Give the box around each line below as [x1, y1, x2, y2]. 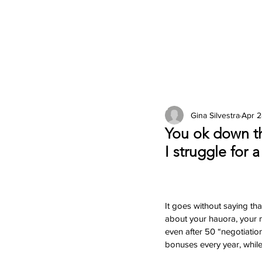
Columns [189, 98, 245, 115]
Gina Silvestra [191, 110, 240, 120]
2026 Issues [98, 98, 168, 115]
